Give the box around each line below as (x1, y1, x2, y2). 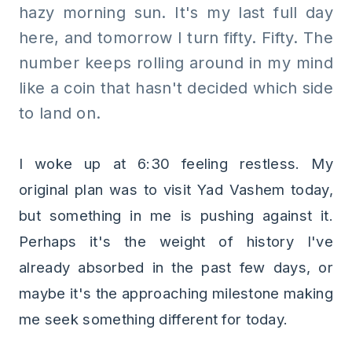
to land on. (19, 104, 101, 123)
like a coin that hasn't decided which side (19, 79, 333, 97)
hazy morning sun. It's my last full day (19, 3, 333, 22)
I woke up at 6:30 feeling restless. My (19, 155, 333, 172)
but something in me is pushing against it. (19, 207, 333, 224)
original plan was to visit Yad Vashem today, (19, 181, 333, 198)
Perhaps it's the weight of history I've (19, 233, 333, 250)
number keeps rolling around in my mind (19, 53, 333, 72)
